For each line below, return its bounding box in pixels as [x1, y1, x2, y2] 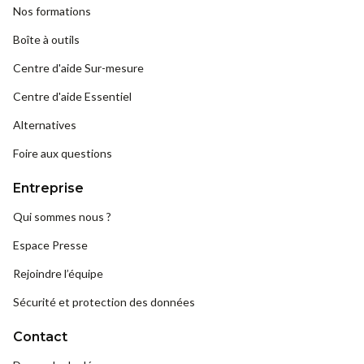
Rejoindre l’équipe [13, 266, 103, 281]
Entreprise [13, 180, 84, 197]
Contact [13, 329, 67, 345]
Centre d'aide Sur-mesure [13, 61, 144, 76]
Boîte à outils [13, 32, 80, 47]
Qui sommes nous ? [13, 210, 111, 224]
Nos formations [13, 4, 91, 19]
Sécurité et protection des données [13, 295, 195, 310]
